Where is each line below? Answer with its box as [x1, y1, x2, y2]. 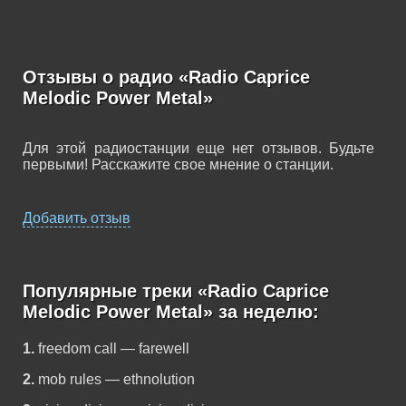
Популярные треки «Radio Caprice [23, 281, 329, 301]
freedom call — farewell [38, 341, 189, 356]
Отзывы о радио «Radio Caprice [23, 67, 310, 87]
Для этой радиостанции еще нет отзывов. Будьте [23, 140, 374, 156]
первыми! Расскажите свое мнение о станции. [23, 157, 333, 172]
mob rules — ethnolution [38, 372, 195, 387]
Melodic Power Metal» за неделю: [23, 302, 319, 322]
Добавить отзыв [23, 210, 130, 226]
